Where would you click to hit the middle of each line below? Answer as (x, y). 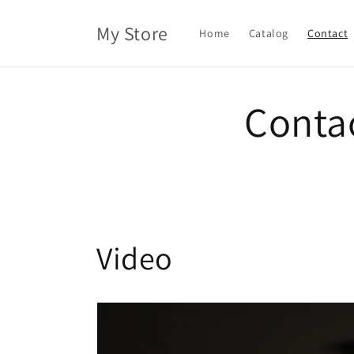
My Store (132, 33)
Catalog (268, 33)
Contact (328, 33)
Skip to (43, 10)
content (45, 24)
